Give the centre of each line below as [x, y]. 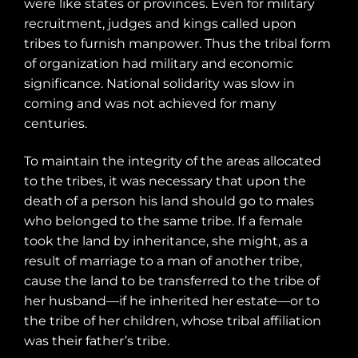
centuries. [56, 123]
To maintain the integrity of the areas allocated [173, 161]
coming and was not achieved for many [150, 103]
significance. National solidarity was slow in [159, 83]
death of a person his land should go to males [169, 201]
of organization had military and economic [159, 63]
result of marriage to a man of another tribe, [163, 261]
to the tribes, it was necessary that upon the [165, 181]
